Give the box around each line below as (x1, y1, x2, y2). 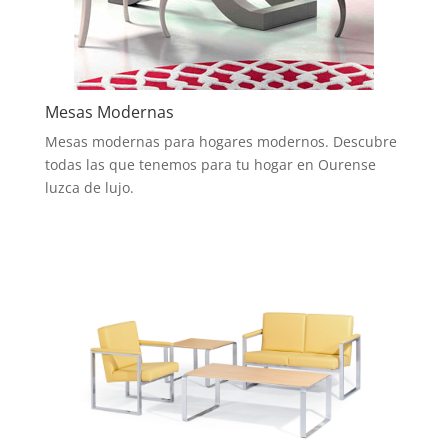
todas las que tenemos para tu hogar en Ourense (44, 154, 376, 174)
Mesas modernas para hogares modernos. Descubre (44, 131, 397, 151)
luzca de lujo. (44, 177, 134, 197)
